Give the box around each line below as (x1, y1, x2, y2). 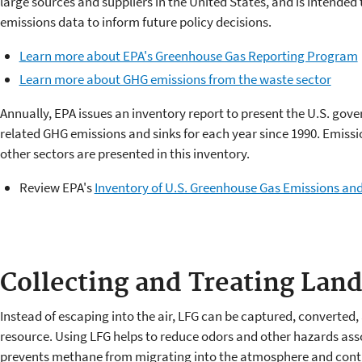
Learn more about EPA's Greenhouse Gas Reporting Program (19, 46, 358, 65)
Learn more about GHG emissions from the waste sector (19, 69, 331, 88)
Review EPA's (19, 178, 95, 196)
